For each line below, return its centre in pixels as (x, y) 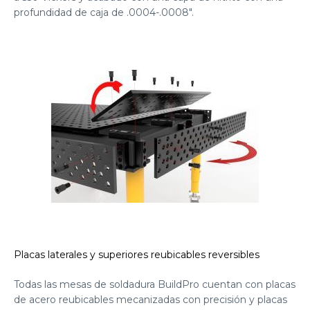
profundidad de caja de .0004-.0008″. (104, 13)
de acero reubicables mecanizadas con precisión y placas (151, 300)
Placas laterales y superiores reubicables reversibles (137, 255)
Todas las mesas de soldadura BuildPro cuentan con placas (155, 285)
